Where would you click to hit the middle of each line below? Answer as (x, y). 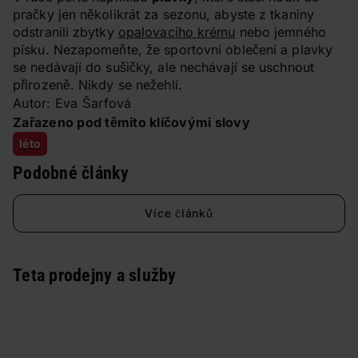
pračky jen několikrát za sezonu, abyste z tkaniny (163, 15)
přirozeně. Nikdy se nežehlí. (97, 85)
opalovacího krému (177, 32)
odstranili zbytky (66, 32)
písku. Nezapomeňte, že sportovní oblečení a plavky (173, 50)
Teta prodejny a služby (95, 276)
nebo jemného (280, 32)
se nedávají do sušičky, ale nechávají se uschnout (163, 68)
